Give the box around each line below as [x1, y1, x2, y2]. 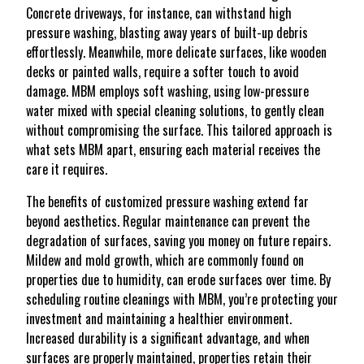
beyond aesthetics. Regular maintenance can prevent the [26, 211, 310, 231]
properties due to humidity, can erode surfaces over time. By [26, 270, 331, 289]
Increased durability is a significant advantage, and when [26, 328, 310, 348]
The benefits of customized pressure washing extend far [26, 192, 309, 211]
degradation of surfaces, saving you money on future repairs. [26, 231, 331, 250]
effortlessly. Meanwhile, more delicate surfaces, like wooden [26, 42, 327, 62]
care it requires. [26, 159, 107, 179]
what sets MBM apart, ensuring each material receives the [26, 140, 320, 159]
